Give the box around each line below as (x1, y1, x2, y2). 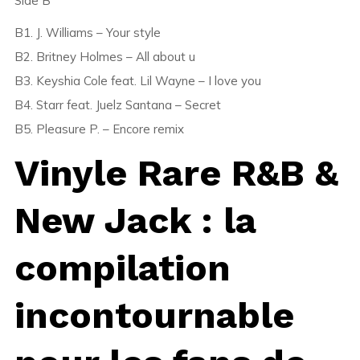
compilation (14, 246, 231, 290)
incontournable (14, 293, 294, 337)
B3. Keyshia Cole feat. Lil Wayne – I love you (14, 73, 261, 89)
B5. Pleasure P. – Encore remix (14, 121, 184, 137)
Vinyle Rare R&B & (14, 151, 338, 195)
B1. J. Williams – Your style (14, 25, 161, 41)
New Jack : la (14, 198, 256, 243)
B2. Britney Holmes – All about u (14, 49, 195, 65)
